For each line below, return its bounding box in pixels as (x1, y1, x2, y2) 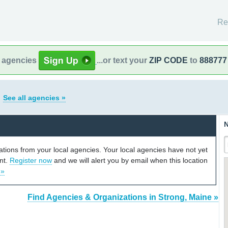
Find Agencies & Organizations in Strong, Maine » (27, 193, 218, 202)
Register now (10, 156, 52, 164)
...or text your (97, 55, 149, 65)
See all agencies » (3, 94, 66, 102)
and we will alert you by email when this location (52, 156, 208, 164)
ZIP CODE (149, 55, 188, 65)
